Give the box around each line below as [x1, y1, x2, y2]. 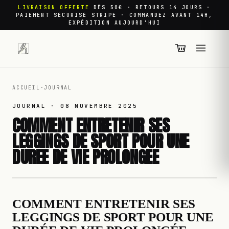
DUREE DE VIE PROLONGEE [12, 144, 159, 170]
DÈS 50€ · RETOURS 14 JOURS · [94, 4, 211, 11]
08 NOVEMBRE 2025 [60, 102, 138, 110]
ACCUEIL [12, 84, 40, 91]
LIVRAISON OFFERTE [18, 4, 89, 11]
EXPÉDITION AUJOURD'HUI [68, 19, 161, 27]
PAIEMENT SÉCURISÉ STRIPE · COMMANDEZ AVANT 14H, [16, 12, 213, 19]
